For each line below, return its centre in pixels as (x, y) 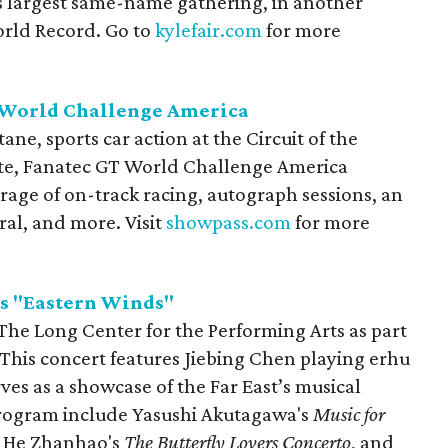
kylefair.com (208, 30)
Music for (347, 414)
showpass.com (228, 222)
